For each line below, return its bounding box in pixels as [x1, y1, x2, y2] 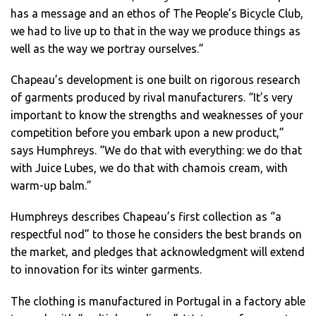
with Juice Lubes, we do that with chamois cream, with [11, 162, 288, 175]
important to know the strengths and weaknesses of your [11, 109, 303, 122]
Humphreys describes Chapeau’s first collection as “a [11, 210, 281, 224]
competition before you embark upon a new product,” [11, 126, 284, 140]
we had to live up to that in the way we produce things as [11, 25, 300, 38]
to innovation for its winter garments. [11, 263, 202, 276]
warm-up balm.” [11, 179, 92, 193]
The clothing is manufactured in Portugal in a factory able [11, 294, 305, 308]
